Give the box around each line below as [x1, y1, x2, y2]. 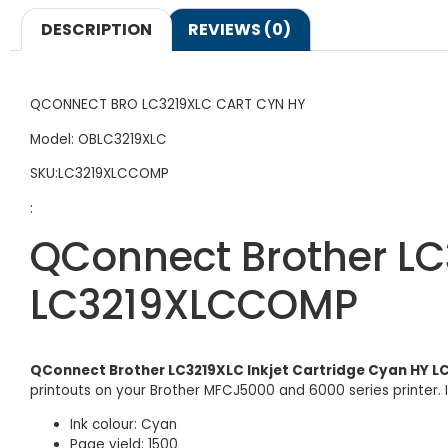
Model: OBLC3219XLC [30, 129, 167, 149]
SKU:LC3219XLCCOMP [30, 164, 169, 184]
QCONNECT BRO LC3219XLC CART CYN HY [30, 95, 305, 115]
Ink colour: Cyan [70, 415, 177, 435]
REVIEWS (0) [187, 17, 291, 41]
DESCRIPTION [41, 17, 153, 41]
